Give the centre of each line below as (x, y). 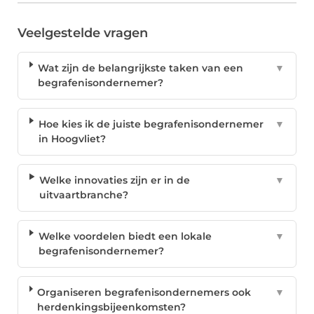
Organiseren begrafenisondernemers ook (144, 293)
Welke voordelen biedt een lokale (125, 237)
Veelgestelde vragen (83, 33)
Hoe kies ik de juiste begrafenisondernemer (151, 124)
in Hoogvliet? (72, 139)
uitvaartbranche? (84, 195)
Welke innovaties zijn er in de (115, 180)
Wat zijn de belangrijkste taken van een (141, 68)
